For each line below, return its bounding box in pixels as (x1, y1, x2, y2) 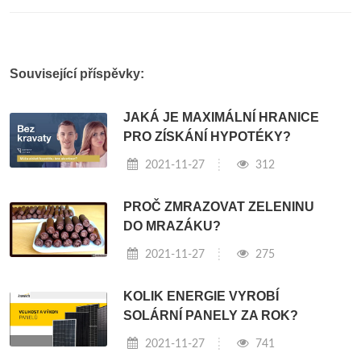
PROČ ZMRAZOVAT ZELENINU (123, 199, 315, 214)
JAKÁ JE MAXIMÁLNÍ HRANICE (123, 110, 320, 124)
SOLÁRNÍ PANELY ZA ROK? (123, 308, 299, 322)
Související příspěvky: (10, 66, 144, 81)
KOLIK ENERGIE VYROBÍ (123, 288, 280, 303)
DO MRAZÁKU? (123, 218, 222, 233)
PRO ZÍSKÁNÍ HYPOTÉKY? (123, 129, 292, 143)
